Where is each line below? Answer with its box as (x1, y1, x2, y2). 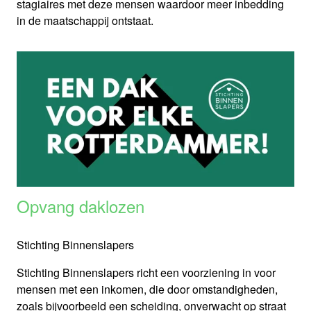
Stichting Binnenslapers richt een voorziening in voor (17, 264, 276, 281)
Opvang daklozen (17, 194, 144, 219)
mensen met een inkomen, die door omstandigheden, (17, 281, 278, 298)
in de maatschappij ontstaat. (17, 12, 153, 28)
